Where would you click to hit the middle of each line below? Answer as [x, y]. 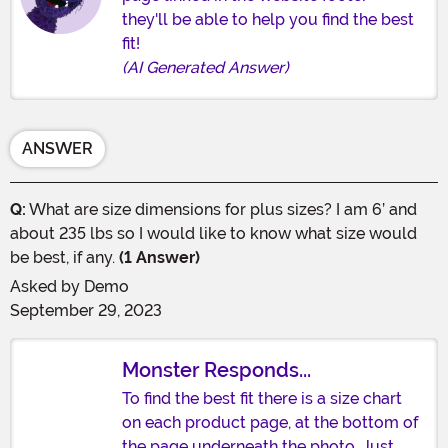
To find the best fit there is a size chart [262, 398]
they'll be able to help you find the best [268, 19]
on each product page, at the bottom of [270, 422]
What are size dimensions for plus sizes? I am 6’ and [221, 209]
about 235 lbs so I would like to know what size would [213, 233]
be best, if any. [62, 257]
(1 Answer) [157, 257]
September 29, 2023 [86, 310]
